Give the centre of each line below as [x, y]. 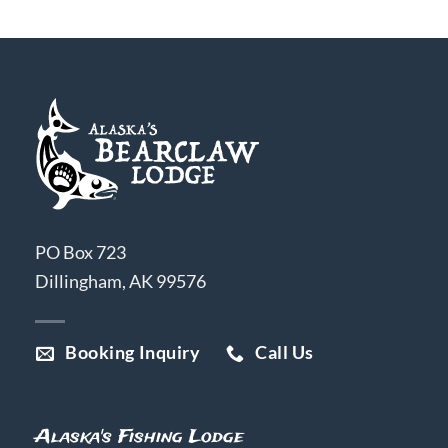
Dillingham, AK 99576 [120, 280]
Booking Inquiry [133, 352]
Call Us [284, 352]
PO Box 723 [80, 251]
